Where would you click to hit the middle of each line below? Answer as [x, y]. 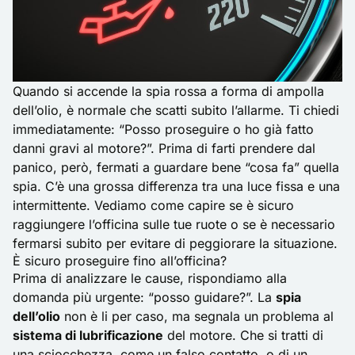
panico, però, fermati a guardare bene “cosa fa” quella [176, 168]
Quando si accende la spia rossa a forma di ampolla [168, 92]
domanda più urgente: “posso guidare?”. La [144, 298]
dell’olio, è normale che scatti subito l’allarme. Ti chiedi [176, 111]
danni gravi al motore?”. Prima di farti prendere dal [164, 149]
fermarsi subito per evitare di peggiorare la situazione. [175, 244]
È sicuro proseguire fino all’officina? [120, 261]
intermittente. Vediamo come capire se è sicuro [153, 206]
